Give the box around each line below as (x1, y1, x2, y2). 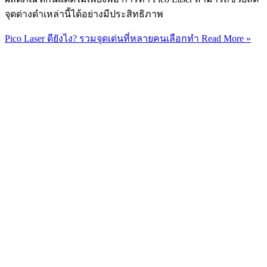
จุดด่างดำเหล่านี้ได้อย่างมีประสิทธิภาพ (5, 9, 168, 20)
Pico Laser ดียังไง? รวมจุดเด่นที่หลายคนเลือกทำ (5, 33, 199, 44)
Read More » (199, 33, 251, 44)
